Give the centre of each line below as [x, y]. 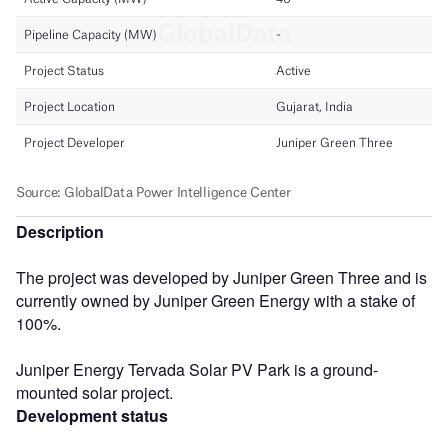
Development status [92, 415]
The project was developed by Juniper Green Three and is [221, 277]
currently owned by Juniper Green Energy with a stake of [215, 300]
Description [60, 231]
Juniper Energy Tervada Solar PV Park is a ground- [197, 369]
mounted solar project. [94, 392]
